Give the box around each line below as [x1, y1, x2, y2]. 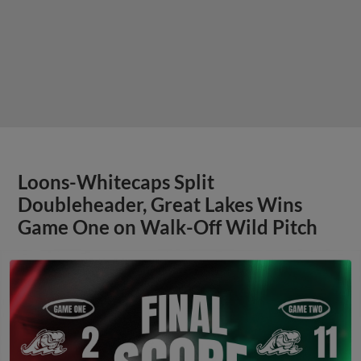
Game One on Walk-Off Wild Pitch [18, 215, 318, 239]
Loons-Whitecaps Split [18, 170, 215, 193]
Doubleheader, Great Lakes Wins [18, 193, 303, 216]
